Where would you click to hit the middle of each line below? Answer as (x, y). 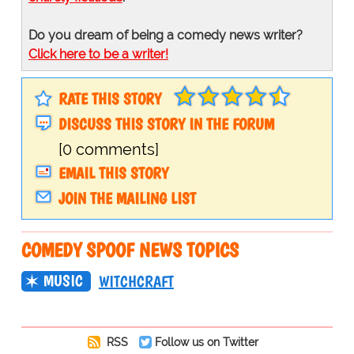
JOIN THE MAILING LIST (127, 199)
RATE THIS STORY (109, 99)
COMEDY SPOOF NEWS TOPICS (130, 250)
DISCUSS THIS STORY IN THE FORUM (166, 124)
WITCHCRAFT (136, 282)
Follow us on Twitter (206, 342)
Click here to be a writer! (98, 55)
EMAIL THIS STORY (113, 173)
